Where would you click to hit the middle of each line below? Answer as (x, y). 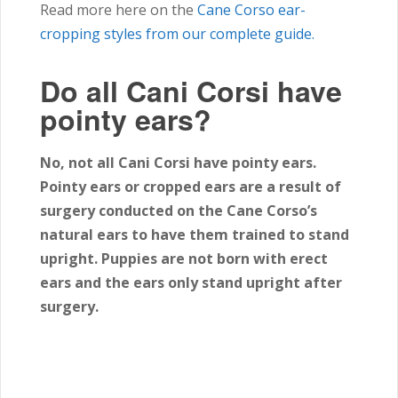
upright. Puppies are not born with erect (184, 259)
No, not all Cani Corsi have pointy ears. (178, 163)
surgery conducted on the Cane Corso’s (179, 211)
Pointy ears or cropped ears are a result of (191, 187)
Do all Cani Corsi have (191, 91)
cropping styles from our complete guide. (177, 34)
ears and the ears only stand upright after (191, 283)
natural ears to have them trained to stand (195, 235)
